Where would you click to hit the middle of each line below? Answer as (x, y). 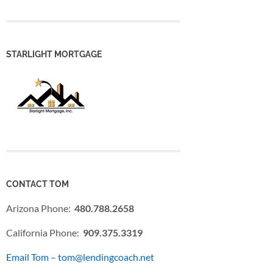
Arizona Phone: (40, 208)
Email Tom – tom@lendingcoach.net (80, 257)
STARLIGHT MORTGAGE (54, 54)
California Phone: (44, 233)
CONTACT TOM (37, 184)
